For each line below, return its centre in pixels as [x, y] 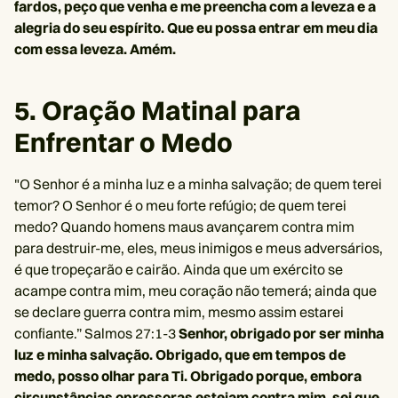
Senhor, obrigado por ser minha [281, 333]
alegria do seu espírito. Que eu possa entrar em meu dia [196, 28]
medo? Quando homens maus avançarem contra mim [184, 227]
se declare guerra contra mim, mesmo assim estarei [179, 312]
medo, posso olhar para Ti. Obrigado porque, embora [188, 376]
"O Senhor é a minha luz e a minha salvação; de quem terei [198, 184]
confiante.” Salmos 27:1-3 [96, 333]
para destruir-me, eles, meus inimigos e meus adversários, [199, 248]
